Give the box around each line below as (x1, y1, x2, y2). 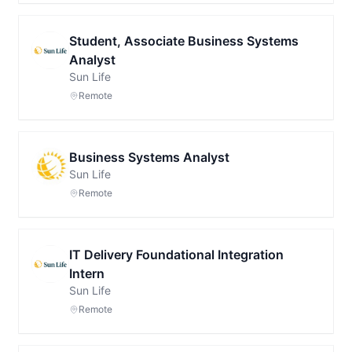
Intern (69, 266, 104, 281)
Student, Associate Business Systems (69, 33, 299, 49)
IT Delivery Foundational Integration (69, 247, 284, 262)
